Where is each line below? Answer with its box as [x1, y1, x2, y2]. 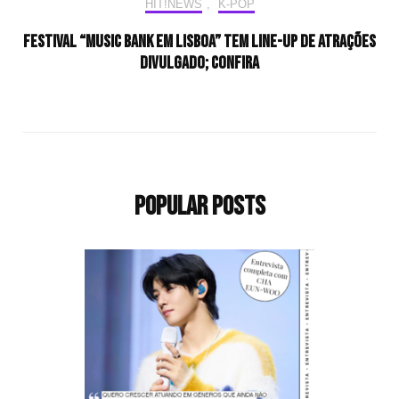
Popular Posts [134, 191, 265, 224]
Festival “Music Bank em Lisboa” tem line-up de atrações [23, 31, 376, 53]
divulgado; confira [140, 53, 259, 75]
